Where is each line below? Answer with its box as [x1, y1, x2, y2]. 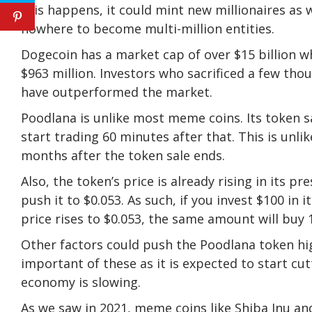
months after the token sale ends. [21, 146, 225, 164]
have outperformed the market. [21, 83, 216, 100]
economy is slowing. [21, 273, 144, 290]
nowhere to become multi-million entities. [21, 19, 278, 37]
